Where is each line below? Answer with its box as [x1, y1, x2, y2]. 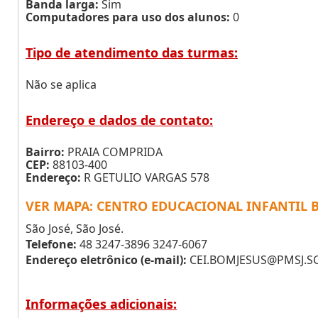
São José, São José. [26, 221, 124, 236]
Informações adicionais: [26, 295, 177, 312]
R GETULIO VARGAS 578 [81, 170, 209, 185]
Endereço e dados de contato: [26, 111, 213, 128]
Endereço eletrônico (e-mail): [26, 252, 187, 268]
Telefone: [26, 236, 77, 252]
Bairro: [26, 144, 65, 160]
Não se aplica [26, 77, 97, 92]
